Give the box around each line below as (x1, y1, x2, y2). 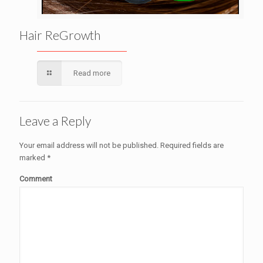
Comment (19, 174, 52, 184)
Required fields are (159, 141, 224, 150)
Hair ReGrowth (19, 28, 100, 43)
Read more (73, 69, 111, 78)
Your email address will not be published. (19, 141, 159, 150)
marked (19, 153, 47, 163)
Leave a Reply (19, 113, 91, 129)
